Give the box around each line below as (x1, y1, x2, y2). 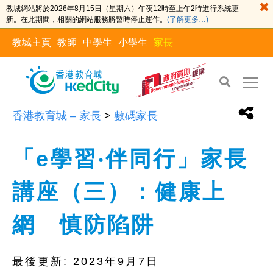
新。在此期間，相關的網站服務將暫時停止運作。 (6, 15, 167, 24)
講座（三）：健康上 (12, 179, 226, 204)
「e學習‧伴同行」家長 (12, 146, 248, 171)
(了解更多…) (167, 15, 208, 24)
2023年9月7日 (73, 255, 159, 268)
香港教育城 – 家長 (12, 110, 101, 122)
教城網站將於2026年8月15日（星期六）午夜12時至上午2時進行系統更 (6, 4, 239, 13)
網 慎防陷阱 (12, 212, 155, 237)
